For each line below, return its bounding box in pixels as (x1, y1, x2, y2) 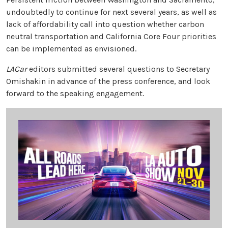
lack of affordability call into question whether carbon (6, 19, 204, 29)
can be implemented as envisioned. (6, 43, 138, 53)
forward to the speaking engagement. (6, 88, 146, 98)
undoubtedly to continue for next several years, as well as (6, 7, 217, 17)
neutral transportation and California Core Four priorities (6, 31, 216, 41)
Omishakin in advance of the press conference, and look (6, 76, 210, 86)
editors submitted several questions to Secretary (27, 64, 210, 74)
